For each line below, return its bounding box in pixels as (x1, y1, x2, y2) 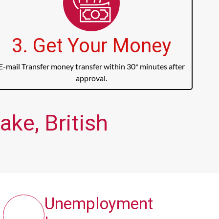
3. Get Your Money (12, 34, 172, 58)
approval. (76, 73, 108, 83)
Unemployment (44, 194, 153, 214)
